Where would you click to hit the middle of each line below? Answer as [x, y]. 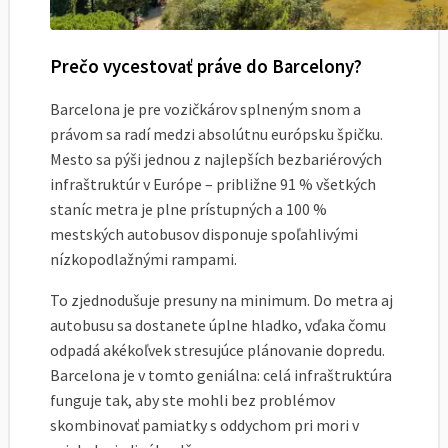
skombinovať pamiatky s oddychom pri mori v [204, 425]
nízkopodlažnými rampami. [143, 259]
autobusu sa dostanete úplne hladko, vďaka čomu [218, 325]
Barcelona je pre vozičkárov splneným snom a [205, 109]
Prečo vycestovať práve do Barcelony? [206, 67]
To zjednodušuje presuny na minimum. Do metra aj [221, 300]
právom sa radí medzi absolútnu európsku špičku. [216, 134]
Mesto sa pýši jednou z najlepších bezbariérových [216, 159]
